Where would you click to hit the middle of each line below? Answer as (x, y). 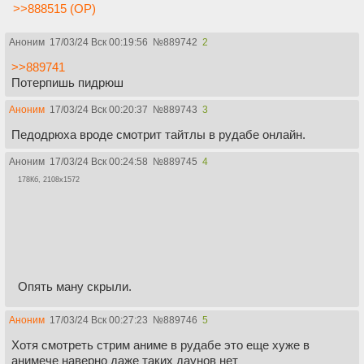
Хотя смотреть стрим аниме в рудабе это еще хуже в (160, 344)
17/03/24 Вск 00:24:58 (99, 161)
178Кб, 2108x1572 (49, 179)
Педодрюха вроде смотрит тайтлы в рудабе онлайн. (158, 134)
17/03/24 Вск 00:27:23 (99, 320)
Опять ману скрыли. (75, 286)
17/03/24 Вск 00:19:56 (99, 42)
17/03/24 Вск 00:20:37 (99, 109)
